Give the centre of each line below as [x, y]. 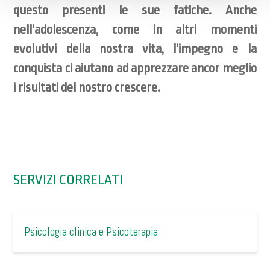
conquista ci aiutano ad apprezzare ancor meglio [135, 68]
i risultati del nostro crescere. [87, 87]
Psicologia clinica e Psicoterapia [91, 232]
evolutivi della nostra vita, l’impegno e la [135, 49]
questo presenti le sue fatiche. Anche [135, 10]
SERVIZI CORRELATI [68, 180]
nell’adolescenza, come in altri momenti [135, 30]
